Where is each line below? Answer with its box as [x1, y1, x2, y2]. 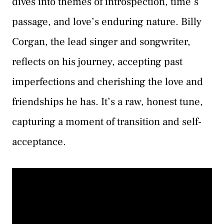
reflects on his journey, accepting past [12, 55, 182, 69]
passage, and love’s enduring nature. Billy [12, 15, 201, 29]
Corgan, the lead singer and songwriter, [12, 35, 190, 49]
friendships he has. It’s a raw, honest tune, [12, 95, 203, 109]
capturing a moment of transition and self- [12, 115, 201, 129]
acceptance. [12, 135, 66, 149]
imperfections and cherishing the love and [12, 75, 203, 89]
